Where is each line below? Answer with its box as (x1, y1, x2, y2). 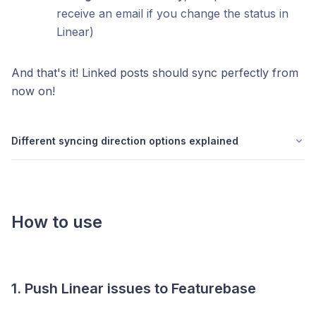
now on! (11, 83, 55, 98)
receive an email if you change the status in (56, 6, 288, 20)
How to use (11, 211, 102, 232)
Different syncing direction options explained (11, 134, 238, 147)
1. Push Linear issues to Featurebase (11, 279, 256, 297)
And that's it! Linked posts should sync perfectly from (11, 65, 298, 80)
